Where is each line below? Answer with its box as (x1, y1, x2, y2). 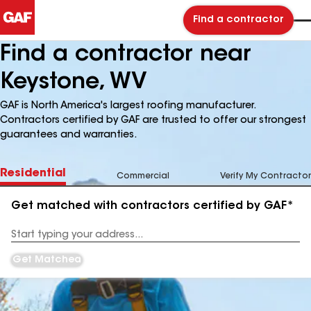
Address (11, 235, 47, 244)
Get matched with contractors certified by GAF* (11, 201, 294, 212)
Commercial (117, 172, 169, 180)
